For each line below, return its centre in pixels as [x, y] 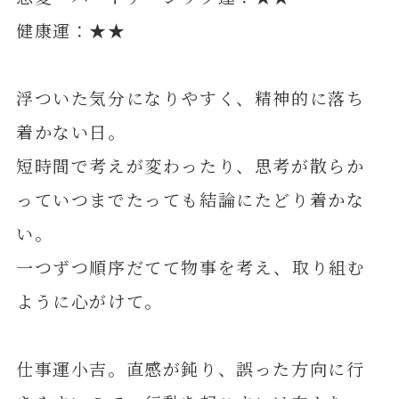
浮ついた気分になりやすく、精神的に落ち [190, 97]
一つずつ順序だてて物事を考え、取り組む [191, 266]
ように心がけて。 [89, 300]
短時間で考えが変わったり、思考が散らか [190, 165]
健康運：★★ [71, 29]
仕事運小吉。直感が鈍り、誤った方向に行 [190, 368]
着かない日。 [71, 131]
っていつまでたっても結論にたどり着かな [190, 199]
